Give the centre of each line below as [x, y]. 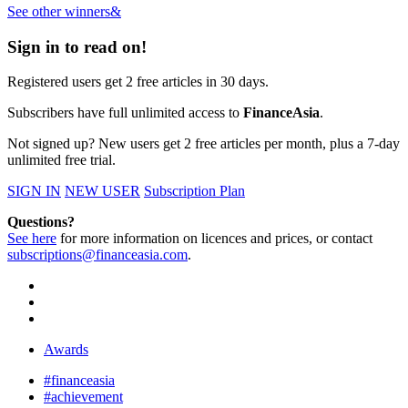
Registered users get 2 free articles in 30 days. [138, 82]
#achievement [83, 397]
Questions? [41, 222]
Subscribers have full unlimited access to [125, 113]
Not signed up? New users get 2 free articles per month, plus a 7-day [204, 144]
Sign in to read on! [77, 46]
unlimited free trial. [61, 160]
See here [32, 239]
